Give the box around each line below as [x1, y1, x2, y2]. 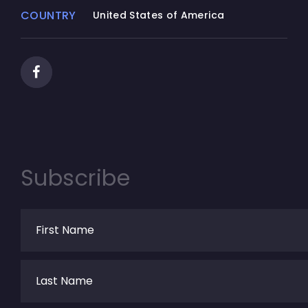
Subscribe [21, 162, 131, 194]
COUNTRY [21, 8, 76, 24]
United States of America [92, 8, 225, 23]
